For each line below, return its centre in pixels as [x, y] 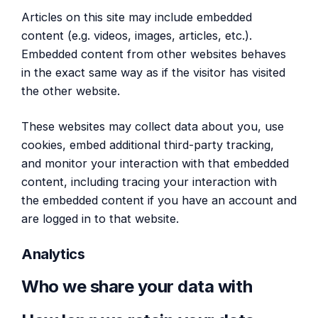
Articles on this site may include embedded [137, 17]
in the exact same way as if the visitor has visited [153, 72]
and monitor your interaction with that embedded [155, 164]
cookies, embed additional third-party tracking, [148, 145]
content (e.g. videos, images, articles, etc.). [137, 35]
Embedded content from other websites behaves [154, 54]
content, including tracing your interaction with [149, 182]
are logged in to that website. [100, 219]
